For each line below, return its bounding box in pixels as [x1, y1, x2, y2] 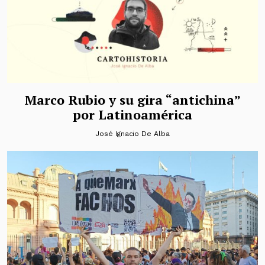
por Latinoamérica [73, 105, 192, 123]
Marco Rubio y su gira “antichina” [24, 91, 241, 108]
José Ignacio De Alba [95, 129, 170, 138]
